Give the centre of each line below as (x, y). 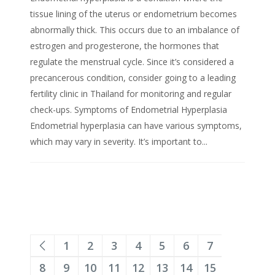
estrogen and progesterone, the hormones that (125, 45)
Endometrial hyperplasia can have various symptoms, (136, 125)
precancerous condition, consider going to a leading (133, 77)
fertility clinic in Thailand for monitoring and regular (131, 93)
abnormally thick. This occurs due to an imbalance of (135, 29)
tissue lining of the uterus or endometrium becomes (134, 14)
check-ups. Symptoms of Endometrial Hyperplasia (129, 109)
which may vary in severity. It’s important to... (119, 141)
